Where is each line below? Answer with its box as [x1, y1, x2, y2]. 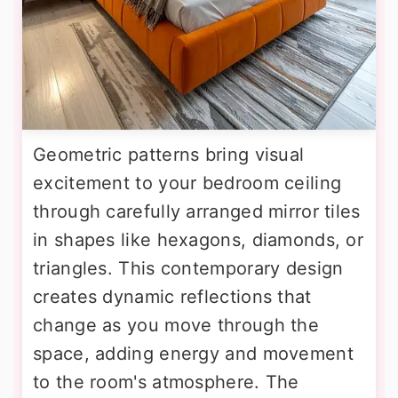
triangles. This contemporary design [33, 258, 344, 280]
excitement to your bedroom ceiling [33, 172, 342, 195]
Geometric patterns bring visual [33, 144, 305, 166]
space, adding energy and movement [33, 343, 354, 365]
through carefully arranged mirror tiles [33, 201, 361, 223]
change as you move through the [33, 314, 319, 337]
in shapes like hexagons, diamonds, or [33, 229, 364, 251]
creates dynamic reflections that [33, 286, 312, 308]
